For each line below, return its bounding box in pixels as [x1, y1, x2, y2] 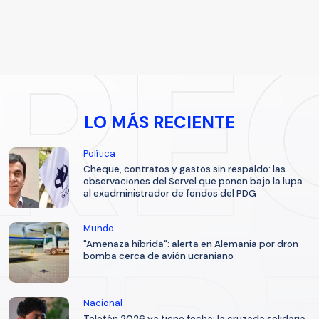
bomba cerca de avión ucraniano [83, 250, 234, 263]
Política [83, 147, 115, 160]
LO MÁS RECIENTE [84, 111, 235, 134]
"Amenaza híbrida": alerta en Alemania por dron [83, 238, 298, 251]
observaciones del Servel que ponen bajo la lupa [83, 175, 303, 188]
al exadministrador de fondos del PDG [83, 187, 256, 200]
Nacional [83, 297, 122, 310]
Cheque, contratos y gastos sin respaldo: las [83, 163, 286, 176]
